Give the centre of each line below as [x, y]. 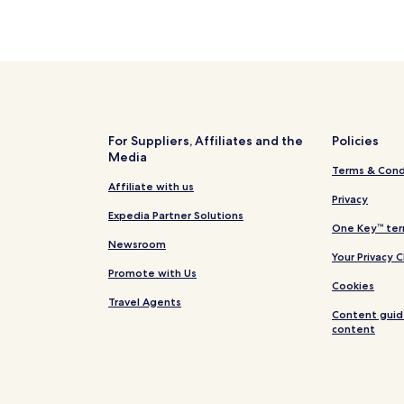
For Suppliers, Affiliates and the [206, 141]
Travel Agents [145, 302]
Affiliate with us [151, 187]
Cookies [353, 286]
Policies [355, 141]
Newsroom [137, 244]
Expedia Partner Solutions [176, 216]
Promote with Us [152, 273]
